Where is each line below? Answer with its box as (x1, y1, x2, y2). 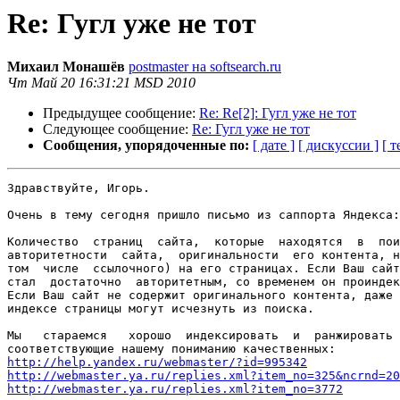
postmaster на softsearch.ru (129, 59, 281, 75)
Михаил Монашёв (7, 59, 125, 75)
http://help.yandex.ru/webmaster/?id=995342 (7, 355, 307, 370)
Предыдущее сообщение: (43, 105, 199, 121)
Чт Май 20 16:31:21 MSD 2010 (7, 75, 196, 91)
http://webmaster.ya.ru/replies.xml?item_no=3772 (7, 382, 343, 396)
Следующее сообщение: (43, 121, 192, 137)
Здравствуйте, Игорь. (7, 181, 150, 196)
